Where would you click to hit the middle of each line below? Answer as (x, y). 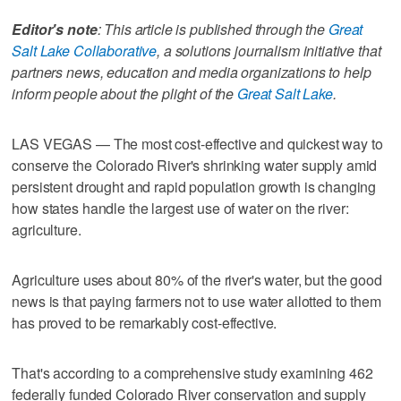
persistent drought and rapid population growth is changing (194, 186)
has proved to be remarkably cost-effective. (145, 322)
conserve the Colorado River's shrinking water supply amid (195, 165)
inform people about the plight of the (125, 93)
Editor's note (55, 29)
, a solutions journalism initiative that (269, 50)
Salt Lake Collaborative (85, 50)
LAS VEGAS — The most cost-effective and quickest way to (197, 143)
